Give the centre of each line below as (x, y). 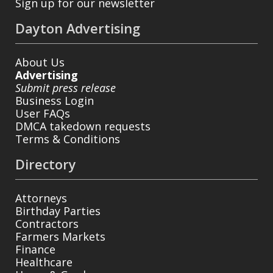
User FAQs (43, 113)
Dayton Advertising (78, 28)
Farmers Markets (60, 236)
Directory (46, 164)
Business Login (55, 100)
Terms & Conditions (68, 139)
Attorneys (41, 198)
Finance (35, 249)
